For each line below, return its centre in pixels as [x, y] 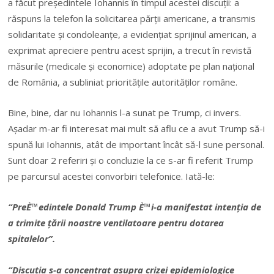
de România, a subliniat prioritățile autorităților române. [123, 82]
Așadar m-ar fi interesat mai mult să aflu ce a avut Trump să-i [137, 129]
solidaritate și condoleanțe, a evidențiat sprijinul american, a [132, 34]
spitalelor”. [32, 239]
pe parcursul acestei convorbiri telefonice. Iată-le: [112, 176]
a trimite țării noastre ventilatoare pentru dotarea [116, 223]
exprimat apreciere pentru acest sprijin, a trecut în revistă [130, 50]
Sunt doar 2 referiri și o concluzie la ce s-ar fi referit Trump [131, 161]
